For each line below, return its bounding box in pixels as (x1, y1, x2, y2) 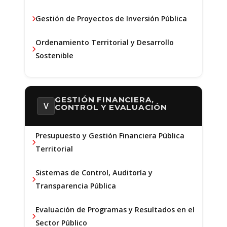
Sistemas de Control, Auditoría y (35, 167, 153, 177)
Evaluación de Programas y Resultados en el (35, 204, 195, 214)
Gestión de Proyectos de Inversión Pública (35, 14, 187, 24)
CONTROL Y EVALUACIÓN (55, 102, 168, 112)
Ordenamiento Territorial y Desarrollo (35, 37, 174, 47)
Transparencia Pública (35, 180, 116, 191)
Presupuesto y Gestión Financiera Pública (35, 131, 184, 141)
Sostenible (35, 50, 73, 60)
